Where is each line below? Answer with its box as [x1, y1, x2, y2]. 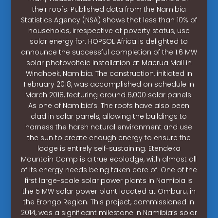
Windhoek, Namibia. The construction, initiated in [25, 68, 192, 78]
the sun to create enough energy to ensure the [27, 132, 191, 143]
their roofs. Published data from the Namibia [32, 4, 186, 14]
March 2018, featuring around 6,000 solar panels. [25, 90, 193, 100]
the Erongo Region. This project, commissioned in [23, 197, 195, 207]
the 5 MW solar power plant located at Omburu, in [22, 186, 196, 196]
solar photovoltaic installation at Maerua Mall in [26, 57, 192, 68]
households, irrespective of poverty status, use [28, 25, 190, 36]
